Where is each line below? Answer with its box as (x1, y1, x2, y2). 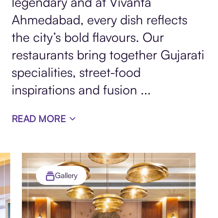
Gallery (55, 170, 78, 181)
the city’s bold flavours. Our (11, 29, 164, 45)
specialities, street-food (11, 64, 141, 80)
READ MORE (11, 113, 66, 125)
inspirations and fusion (11, 81, 141, 98)
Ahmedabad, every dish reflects (11, 11, 187, 28)
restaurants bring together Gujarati (11, 46, 204, 63)
